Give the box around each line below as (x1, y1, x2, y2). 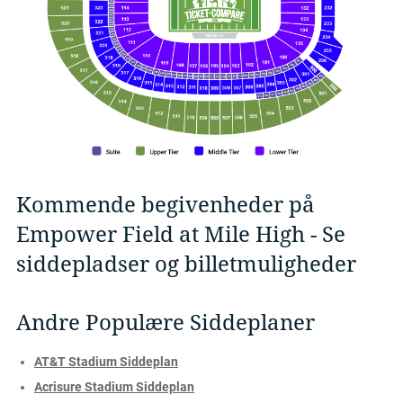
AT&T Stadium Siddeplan (34, 354, 178, 369)
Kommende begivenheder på (16, 192, 315, 218)
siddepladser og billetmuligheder (16, 251, 356, 277)
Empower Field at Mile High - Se (16, 221, 345, 247)
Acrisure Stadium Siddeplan (34, 379, 194, 394)
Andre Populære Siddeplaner (16, 309, 315, 336)
